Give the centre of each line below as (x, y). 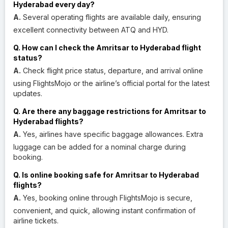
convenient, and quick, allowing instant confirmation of (104, 210)
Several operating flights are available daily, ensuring (111, 17)
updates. (28, 93)
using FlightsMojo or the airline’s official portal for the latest (111, 83)
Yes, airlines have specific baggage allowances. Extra (112, 134)
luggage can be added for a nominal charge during (99, 147)
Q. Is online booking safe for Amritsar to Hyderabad (106, 175)
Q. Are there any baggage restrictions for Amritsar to (110, 111)
